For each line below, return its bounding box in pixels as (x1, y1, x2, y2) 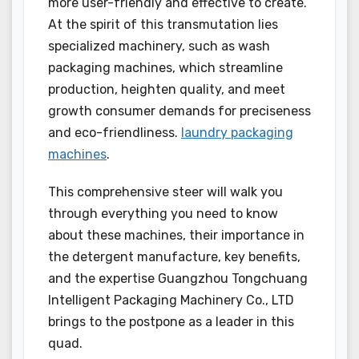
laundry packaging (181, 124, 293, 140)
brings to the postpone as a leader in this (48, 313, 294, 329)
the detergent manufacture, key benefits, (48, 248, 301, 264)
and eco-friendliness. (48, 124, 181, 140)
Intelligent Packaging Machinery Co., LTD (48, 292, 294, 308)
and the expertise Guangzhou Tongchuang (48, 270, 308, 286)
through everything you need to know (48, 205, 278, 221)
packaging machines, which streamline (48, 59, 283, 75)
